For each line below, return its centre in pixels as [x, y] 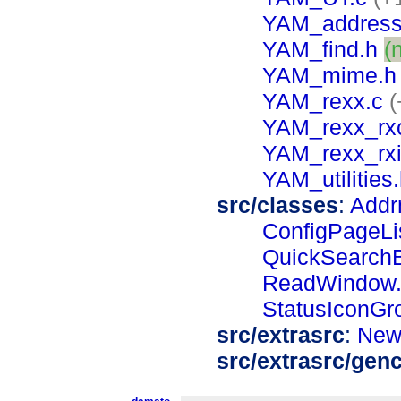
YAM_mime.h [329, 75]
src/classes [277, 205]
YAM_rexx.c [323, 101]
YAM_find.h [320, 49]
